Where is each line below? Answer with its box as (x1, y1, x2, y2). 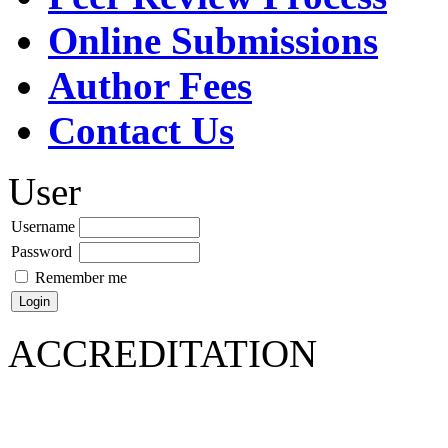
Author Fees (48, 63, 252, 107)
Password (11, 242, 72, 260)
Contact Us (48, 108, 234, 152)
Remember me (35, 268, 127, 286)
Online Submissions (48, 18, 378, 62)
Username (11, 217, 75, 235)
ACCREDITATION (8, 331, 317, 375)
